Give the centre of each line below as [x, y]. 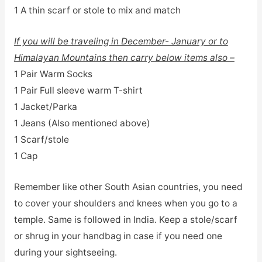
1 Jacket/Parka [45, 107]
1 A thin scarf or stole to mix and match [97, 11]
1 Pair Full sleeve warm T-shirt [78, 91]
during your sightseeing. [65, 253]
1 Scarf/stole [41, 140]
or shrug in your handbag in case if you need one [118, 236]
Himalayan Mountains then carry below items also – [124, 58]
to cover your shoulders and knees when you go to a [125, 204]
